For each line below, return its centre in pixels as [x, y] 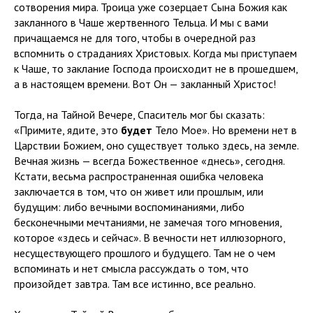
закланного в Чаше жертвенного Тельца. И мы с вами [141, 22]
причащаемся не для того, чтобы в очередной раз [135, 38]
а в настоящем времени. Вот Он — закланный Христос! [145, 84]
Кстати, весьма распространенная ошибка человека [139, 176]
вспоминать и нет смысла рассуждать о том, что [131, 268]
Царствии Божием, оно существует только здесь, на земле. [156, 145]
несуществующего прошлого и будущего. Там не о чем [145, 253]
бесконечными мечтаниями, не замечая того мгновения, [148, 222]
